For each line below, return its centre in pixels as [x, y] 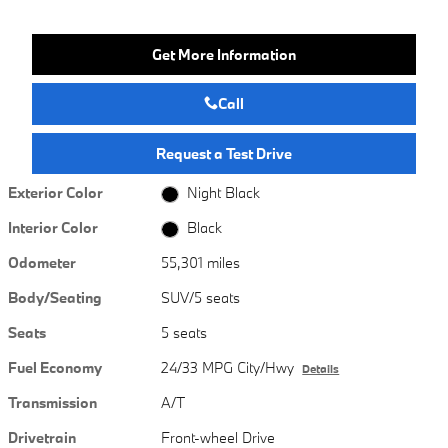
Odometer [42, 263]
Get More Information [224, 54]
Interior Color [53, 228]
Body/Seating [55, 298]
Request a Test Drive [224, 153]
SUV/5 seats [201, 298]
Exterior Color [55, 193]
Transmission [52, 403]
